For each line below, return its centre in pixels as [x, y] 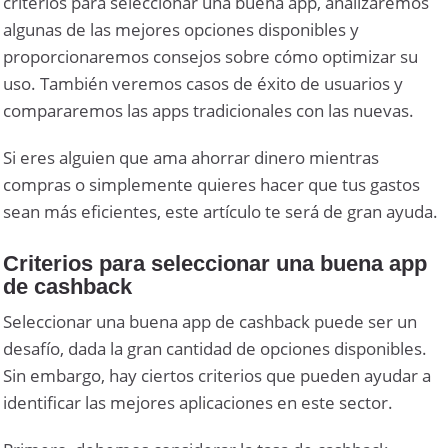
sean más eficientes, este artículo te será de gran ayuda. [221, 211]
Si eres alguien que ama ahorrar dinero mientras [191, 157]
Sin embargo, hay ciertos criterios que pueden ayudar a [217, 375]
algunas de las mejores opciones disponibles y [181, 29]
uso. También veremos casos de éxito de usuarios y [203, 83]
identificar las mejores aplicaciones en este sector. [198, 402]
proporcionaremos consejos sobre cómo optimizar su [211, 56]
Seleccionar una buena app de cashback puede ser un [210, 321]
